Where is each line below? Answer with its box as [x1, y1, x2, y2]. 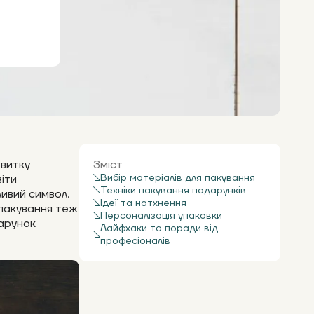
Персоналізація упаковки [100, 210, 222, 222]
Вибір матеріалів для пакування [100, 172, 255, 184]
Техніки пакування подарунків [100, 184, 246, 197]
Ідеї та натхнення [100, 197, 186, 210]
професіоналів [100, 235, 170, 247]
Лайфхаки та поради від [100, 222, 218, 235]
